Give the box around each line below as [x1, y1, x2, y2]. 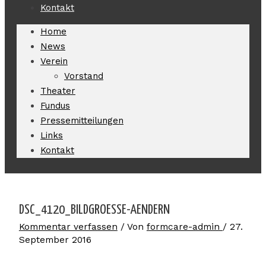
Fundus [40, 100, 70, 111]
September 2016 [18, 235, 91, 245]
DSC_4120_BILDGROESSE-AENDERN [18, 204, 170, 217]
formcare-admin [146, 221, 223, 232]
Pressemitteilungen [40, 115, 123, 126]
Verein [40, 56, 68, 66]
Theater [40, 85, 75, 96]
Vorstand [64, 71, 103, 81]
